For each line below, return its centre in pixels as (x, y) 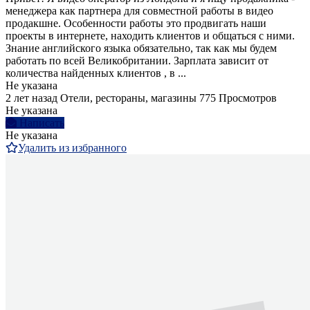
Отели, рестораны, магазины (128, 98)
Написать (42, 122)
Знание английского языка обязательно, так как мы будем (141, 48)
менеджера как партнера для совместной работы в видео (139, 10)
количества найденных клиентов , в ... (96, 73)
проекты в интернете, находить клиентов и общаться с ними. (150, 35)
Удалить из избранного (72, 147)
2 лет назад (31, 98)
